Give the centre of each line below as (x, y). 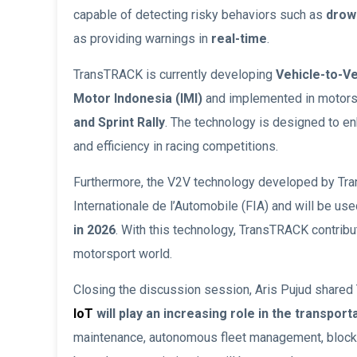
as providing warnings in (142, 39)
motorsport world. (123, 254)
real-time (239, 39)
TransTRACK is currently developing (175, 75)
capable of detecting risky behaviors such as (200, 15)
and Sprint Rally (119, 123)
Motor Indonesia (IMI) (138, 99)
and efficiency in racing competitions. (176, 147)
